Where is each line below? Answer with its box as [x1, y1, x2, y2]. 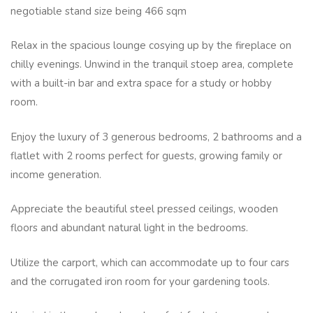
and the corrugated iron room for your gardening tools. [10, 274, 275, 289]
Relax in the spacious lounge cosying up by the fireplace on [10, 38, 291, 53]
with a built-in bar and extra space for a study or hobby [10, 76, 272, 91]
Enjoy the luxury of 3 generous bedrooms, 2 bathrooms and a [10, 129, 302, 144]
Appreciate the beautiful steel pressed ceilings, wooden [10, 202, 278, 217]
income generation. [10, 167, 104, 182]
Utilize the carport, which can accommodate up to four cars [10, 255, 289, 270]
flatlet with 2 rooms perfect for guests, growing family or [10, 148, 282, 163]
